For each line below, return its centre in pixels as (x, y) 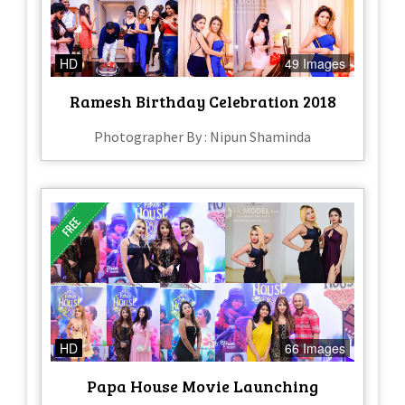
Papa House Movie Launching (202, 386)
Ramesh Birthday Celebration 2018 (202, 102)
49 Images (315, 64)
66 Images (315, 348)
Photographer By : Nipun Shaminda (202, 137)
